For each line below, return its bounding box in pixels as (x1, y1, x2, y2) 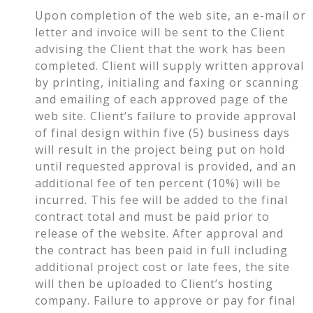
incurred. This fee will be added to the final (35, 191, 288, 208)
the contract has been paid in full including (35, 242, 288, 258)
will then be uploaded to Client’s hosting (35, 275, 273, 291)
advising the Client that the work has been (35, 41, 286, 57)
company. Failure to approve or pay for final (35, 292, 296, 308)
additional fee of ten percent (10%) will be (35, 175, 281, 191)
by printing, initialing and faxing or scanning (35, 74, 299, 90)
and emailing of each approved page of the (35, 91, 289, 107)
